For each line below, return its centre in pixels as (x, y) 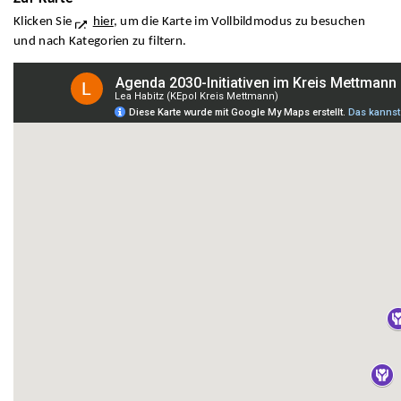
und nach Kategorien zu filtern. (100, 42)
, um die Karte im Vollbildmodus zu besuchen (239, 22)
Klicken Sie (44, 22)
